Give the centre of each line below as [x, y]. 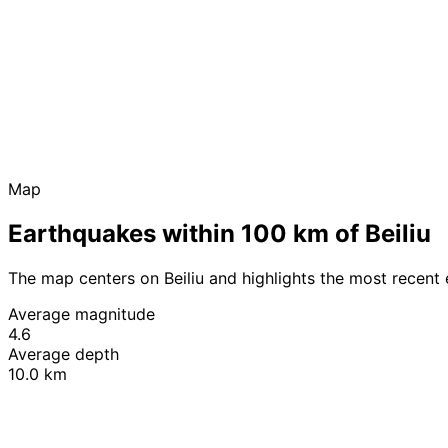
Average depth [63, 353]
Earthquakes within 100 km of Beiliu [219, 233]
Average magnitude [81, 313]
